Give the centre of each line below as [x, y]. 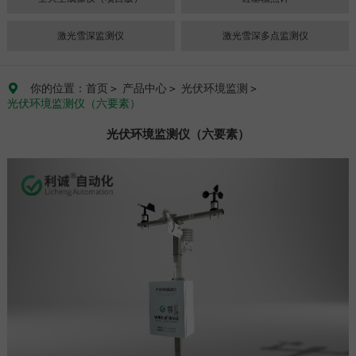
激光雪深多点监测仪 [265, 35]
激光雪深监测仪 [91, 35]
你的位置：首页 [69, 89]
